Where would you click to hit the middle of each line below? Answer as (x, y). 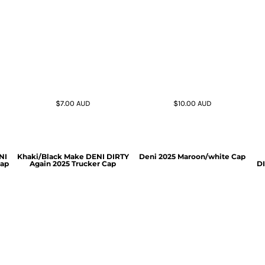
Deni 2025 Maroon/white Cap (192, 157)
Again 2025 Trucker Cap (73, 164)
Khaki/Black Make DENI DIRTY (73, 157)
